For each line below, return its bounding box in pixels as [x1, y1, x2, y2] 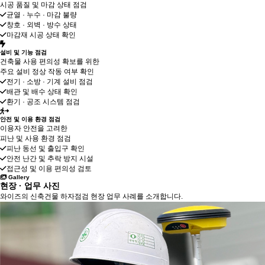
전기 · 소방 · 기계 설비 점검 [7, 77, 93, 86]
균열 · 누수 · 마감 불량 [7, 11, 77, 19]
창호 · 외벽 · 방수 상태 [7, 21, 77, 29]
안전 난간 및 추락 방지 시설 [7, 154, 93, 163]
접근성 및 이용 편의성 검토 [7, 164, 92, 173]
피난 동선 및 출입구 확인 [7, 144, 85, 153]
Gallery [7, 174, 30, 180]
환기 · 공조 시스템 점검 [7, 98, 80, 106]
